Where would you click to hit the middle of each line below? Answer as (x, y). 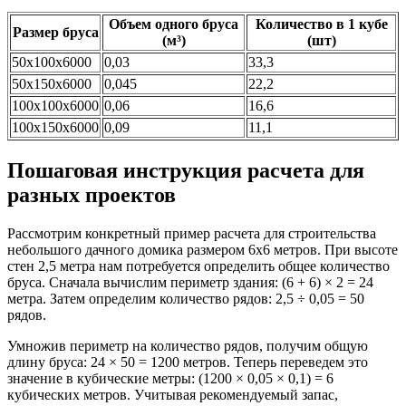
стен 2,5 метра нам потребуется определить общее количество (198, 266)
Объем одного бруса (174, 24)
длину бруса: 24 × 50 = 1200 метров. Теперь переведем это (188, 362)
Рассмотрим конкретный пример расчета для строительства (192, 233)
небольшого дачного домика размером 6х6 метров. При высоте (203, 249)
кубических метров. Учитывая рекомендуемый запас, (173, 394)
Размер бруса (55, 32)
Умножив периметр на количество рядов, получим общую (188, 345)
